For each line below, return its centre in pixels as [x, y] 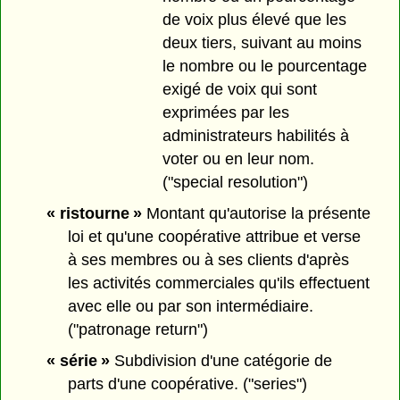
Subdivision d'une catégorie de [221, 360]
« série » [78, 360]
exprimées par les [225, 113]
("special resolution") [235, 183]
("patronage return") [138, 329]
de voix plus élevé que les [254, 20]
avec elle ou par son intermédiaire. [191, 306]
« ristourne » [94, 213]
